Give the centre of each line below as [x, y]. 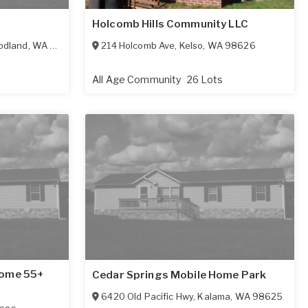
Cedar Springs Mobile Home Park [179, 275]
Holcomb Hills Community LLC [170, 24]
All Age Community [138, 79]
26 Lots [205, 79]
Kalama [214, 297]
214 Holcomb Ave [138, 45]
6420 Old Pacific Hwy [147, 297]
